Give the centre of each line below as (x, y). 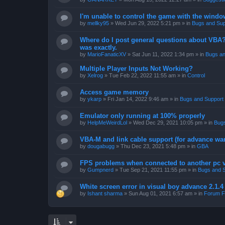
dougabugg (101, 146)
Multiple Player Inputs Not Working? (136, 69)
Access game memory (114, 92)
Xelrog (95, 75)
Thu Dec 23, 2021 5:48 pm (153, 146)
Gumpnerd (100, 170)
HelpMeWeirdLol (107, 123)
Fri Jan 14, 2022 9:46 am (138, 99)
